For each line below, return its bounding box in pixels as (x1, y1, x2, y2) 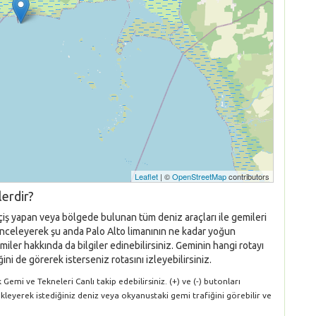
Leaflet (135, 171, 158, 182)
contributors (226, 171, 269, 182)
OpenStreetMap (172, 171, 226, 182)
